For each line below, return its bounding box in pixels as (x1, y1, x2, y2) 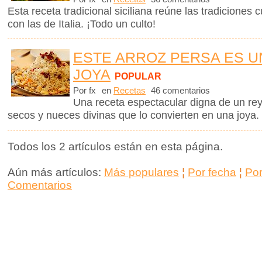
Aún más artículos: (8, 166, 101, 179)
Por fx (73, 86, 96, 96)
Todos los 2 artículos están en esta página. (8, 140, 223, 153)
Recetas (113, 86, 146, 96)
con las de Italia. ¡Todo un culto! (8, 18, 156, 30)
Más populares (104, 166, 179, 179)
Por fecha (188, 166, 236, 179)
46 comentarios (149, 86, 210, 96)
